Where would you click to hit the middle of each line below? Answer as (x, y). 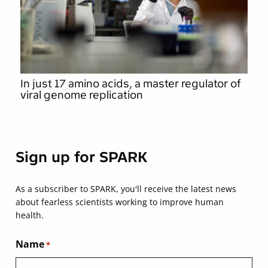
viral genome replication (82, 95)
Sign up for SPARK (82, 157)
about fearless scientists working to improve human (120, 202)
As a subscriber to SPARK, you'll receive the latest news (126, 188)
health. (30, 215)
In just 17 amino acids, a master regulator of (130, 83)
